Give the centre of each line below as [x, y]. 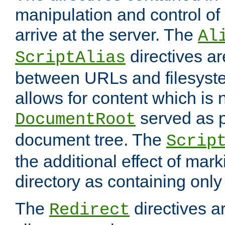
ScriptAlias [70, 58]
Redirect [89, 210]
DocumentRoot [75, 120]
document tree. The [91, 140]
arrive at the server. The [106, 35]
